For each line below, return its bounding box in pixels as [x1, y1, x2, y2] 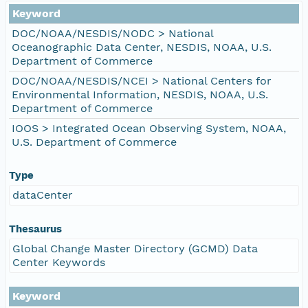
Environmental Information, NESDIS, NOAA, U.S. [12, 87, 268, 101]
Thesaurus [9, 222, 62, 235]
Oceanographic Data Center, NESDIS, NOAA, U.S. [12, 40, 272, 54]
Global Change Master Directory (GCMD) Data [12, 241, 258, 255]
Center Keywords [12, 255, 105, 269]
